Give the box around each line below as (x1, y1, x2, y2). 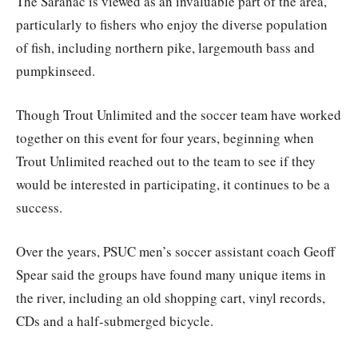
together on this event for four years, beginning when (16, 128, 314, 147)
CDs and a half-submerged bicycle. (16, 311, 213, 330)
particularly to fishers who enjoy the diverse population (16, 14, 328, 34)
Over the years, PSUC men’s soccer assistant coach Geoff (16, 241, 335, 261)
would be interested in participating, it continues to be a (16, 174, 330, 193)
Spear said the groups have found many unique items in (16, 265, 326, 284)
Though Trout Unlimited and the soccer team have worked (16, 105, 341, 124)
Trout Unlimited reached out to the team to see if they (16, 151, 316, 170)
